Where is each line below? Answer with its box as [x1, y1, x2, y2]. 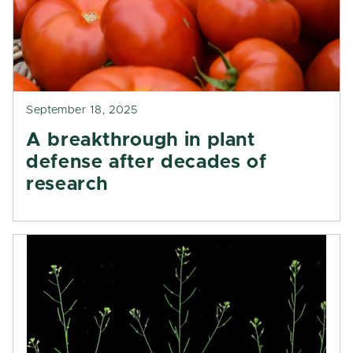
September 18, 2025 [26, 105, 138, 116]
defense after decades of [26, 153, 267, 172]
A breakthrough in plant [26, 131, 255, 150]
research [26, 175, 109, 194]
